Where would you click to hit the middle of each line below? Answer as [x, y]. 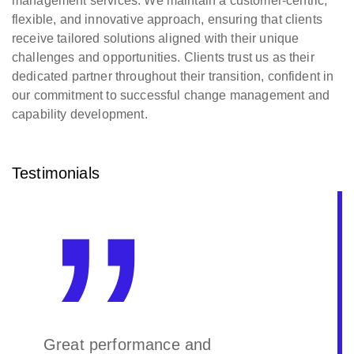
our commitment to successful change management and [171, 95]
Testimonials [56, 173]
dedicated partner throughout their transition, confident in [173, 76]
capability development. [80, 114]
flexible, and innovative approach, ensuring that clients [167, 19]
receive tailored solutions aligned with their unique [156, 38]
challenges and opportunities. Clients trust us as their [163, 57]
